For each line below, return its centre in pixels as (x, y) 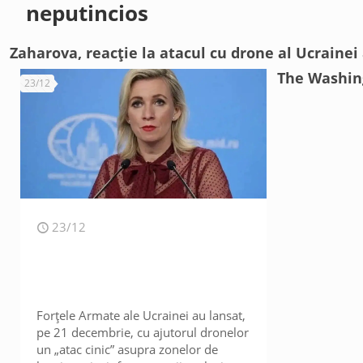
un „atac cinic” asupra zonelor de (128, 349)
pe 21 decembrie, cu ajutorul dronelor (143, 332)
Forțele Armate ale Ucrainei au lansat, (141, 315)
